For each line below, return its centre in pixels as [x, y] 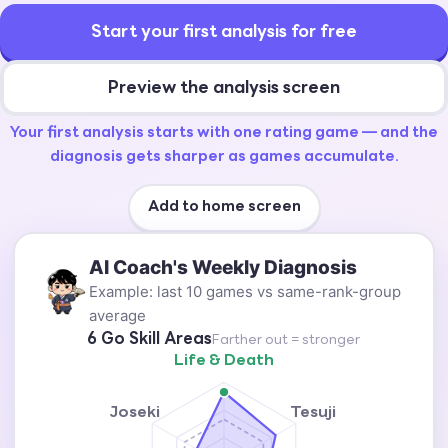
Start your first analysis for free [224, 32]
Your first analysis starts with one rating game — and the [224, 133]
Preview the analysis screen [224, 88]
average [118, 315]
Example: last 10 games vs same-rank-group [245, 291]
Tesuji [313, 412]
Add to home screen [224, 207]
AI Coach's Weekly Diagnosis [223, 267]
